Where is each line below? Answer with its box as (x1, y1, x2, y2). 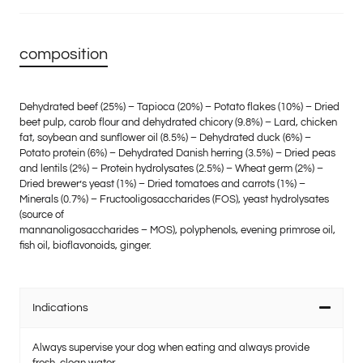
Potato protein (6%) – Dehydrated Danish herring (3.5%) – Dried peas (19, 147, 335, 160)
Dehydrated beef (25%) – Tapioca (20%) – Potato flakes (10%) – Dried (19, 101, 340, 113)
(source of (19, 209, 64, 221)
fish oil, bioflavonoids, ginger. (19, 240, 152, 252)
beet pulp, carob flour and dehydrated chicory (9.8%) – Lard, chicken (19, 117, 337, 129)
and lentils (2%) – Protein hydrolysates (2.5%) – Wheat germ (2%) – (19, 163, 323, 175)
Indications (32, 302, 88, 314)
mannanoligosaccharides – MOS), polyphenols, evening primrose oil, (19, 224, 335, 237)
